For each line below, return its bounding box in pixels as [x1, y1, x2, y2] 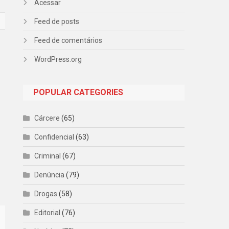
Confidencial [34, 133, 75, 141]
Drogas [34, 190, 58, 198]
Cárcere [34, 114, 60, 122]
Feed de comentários [34, 36, 103, 44]
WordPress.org [34, 55, 82, 63]
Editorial [34, 209, 61, 217]
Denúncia [34, 171, 65, 179]
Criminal [34, 152, 61, 160]
